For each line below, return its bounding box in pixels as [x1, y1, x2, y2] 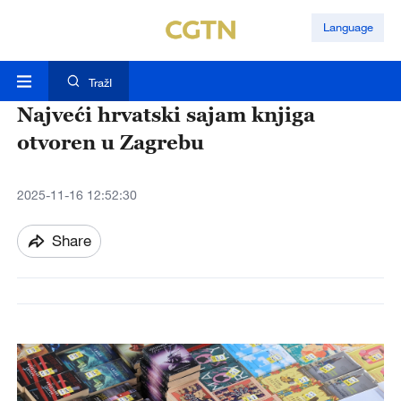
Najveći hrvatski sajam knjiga [16, 102, 315, 127]
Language [322, 20, 373, 35]
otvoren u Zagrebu [16, 130, 204, 155]
